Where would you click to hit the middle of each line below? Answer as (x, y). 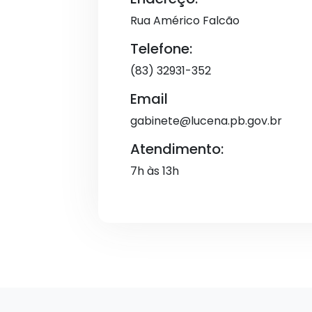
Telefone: (161, 49)
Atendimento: (177, 149)
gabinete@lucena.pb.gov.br (206, 121)
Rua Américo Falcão (185, 21)
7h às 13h (155, 171)
